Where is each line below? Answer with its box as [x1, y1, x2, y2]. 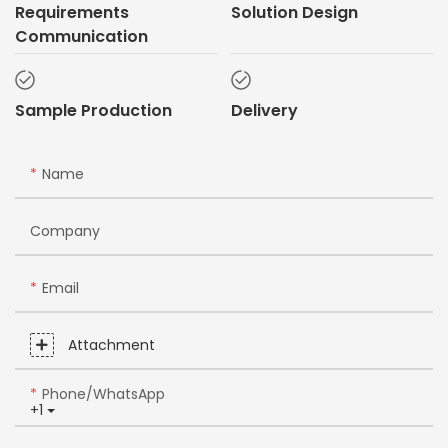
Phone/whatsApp [42, 384, 165, 405]
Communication [15, 24, 148, 48]
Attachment [68, 335, 155, 356]
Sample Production [15, 98, 172, 122]
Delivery [230, 98, 298, 122]
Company [30, 221, 100, 242]
